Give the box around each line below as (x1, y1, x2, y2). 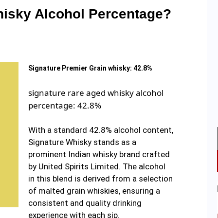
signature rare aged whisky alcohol (28, 87, 163, 98)
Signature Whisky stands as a (28, 137, 136, 147)
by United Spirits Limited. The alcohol (28, 162, 165, 172)
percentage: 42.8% (28, 99, 101, 111)
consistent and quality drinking (28, 198, 142, 208)
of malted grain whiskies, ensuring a (28, 186, 160, 196)
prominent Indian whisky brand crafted (28, 149, 170, 160)
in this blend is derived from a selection (28, 174, 173, 184)
